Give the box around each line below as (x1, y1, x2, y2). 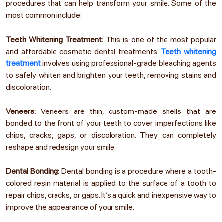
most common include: (6, 10, 82, 20)
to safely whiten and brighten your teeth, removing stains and (6, 70, 216, 80)
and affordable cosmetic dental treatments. (6, 46, 161, 56)
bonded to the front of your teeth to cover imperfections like (6, 118, 216, 128)
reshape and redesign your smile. (6, 142, 116, 152)
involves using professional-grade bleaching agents (41, 58, 216, 68)
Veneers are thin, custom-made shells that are (41, 106, 216, 116)
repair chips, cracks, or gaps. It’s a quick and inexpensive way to (6, 190, 216, 200)
